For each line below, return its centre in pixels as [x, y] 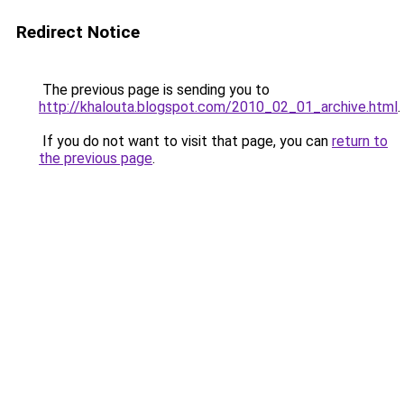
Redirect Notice [78, 32]
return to [360, 141]
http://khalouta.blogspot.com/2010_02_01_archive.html [218, 107]
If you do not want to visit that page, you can [185, 141]
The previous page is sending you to [154, 90]
